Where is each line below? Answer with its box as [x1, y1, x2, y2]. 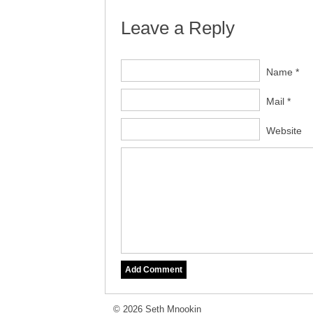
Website [266, 125, 302, 136]
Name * [266, 66, 299, 78]
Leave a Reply [121, 18, 235, 38]
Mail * [266, 96, 291, 107]
